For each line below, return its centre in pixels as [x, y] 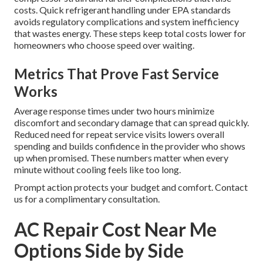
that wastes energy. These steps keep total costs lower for [130, 33]
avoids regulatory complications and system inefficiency [127, 21]
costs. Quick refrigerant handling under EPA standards [122, 9]
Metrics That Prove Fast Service [117, 73]
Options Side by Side [99, 250]
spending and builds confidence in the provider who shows [130, 146]
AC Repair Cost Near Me [115, 229]
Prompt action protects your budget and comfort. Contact [131, 187]
